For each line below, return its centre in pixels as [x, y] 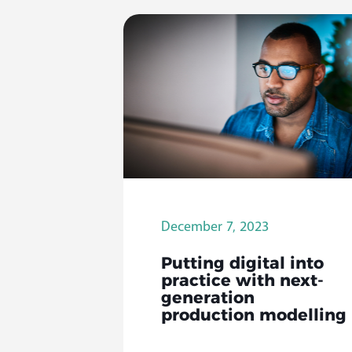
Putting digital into [242, 265]
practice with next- [242, 282]
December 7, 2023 [214, 227]
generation [207, 299]
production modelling [253, 317]
